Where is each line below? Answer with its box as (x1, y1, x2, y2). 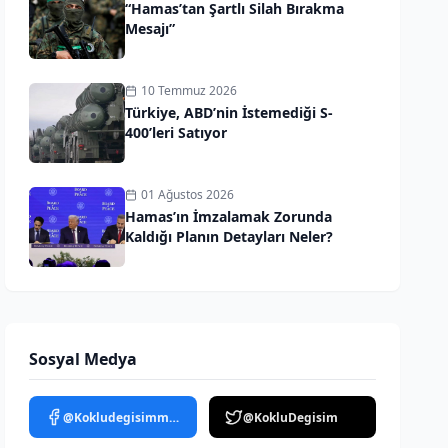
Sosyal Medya (29, 348, 138, 370)
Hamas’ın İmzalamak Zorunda (125, 207, 333, 226)
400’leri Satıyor (125, 123, 228, 142)
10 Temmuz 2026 (141, 82, 238, 99)
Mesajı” (125, 19, 176, 38)
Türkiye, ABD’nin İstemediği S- (125, 103, 334, 122)
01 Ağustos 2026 (141, 186, 235, 203)
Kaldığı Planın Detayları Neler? (125, 227, 334, 246)
